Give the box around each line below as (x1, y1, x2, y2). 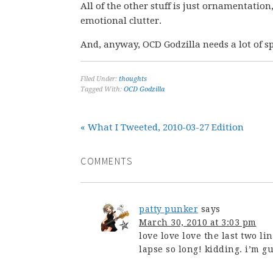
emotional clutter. (80, 15, 161, 26)
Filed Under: (80, 75, 119, 83)
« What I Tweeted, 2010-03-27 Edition (80, 122, 244, 133)
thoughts (119, 75, 147, 83)
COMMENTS (80, 155, 133, 167)
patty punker (139, 204, 198, 214)
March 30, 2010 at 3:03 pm (139, 218, 257, 227)
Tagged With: (80, 85, 124, 93)
